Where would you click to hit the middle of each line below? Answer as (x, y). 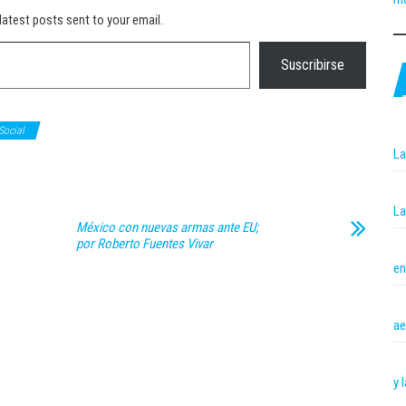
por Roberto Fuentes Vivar (145, 244)
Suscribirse (313, 65)
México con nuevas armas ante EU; (167, 227)
